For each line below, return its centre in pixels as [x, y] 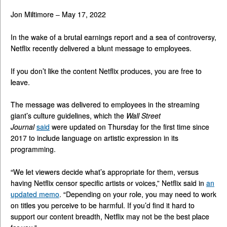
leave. [20, 82]
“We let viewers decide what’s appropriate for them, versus [105, 172]
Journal [24, 127]
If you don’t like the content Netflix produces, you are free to [106, 71]
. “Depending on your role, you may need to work [138, 194]
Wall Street [143, 116]
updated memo [35, 194]
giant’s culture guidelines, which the [68, 116]
